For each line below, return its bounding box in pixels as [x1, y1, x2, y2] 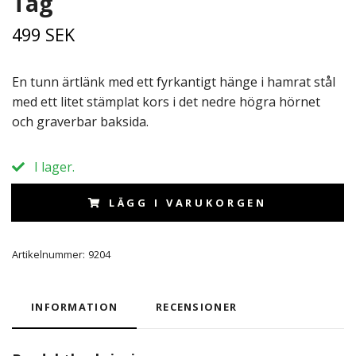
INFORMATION [31, 300, 118, 314]
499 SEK [12, 23, 75, 46]
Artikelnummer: [12, 247, 85, 261]
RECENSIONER [156, 300, 238, 314]
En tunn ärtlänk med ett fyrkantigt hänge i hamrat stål [12, 73, 335, 91]
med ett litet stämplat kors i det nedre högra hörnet [12, 93, 320, 110]
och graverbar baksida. [12, 113, 149, 130]
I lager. [31, 158, 75, 176]
